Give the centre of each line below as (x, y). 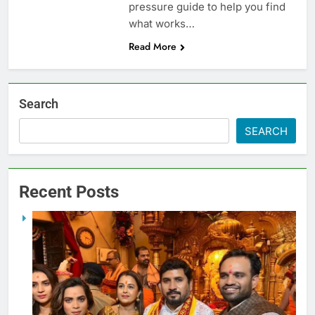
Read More (152, 46)
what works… (161, 23)
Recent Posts (69, 192)
